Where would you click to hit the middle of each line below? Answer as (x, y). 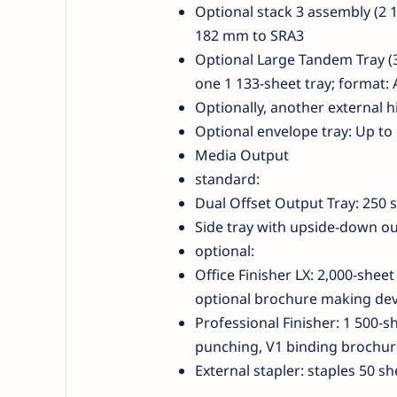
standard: (227, 179)
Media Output (241, 155)
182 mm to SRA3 (249, 35)
